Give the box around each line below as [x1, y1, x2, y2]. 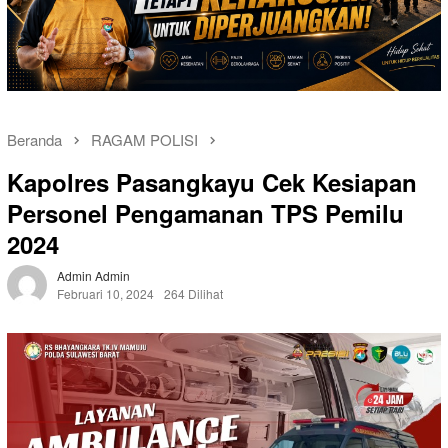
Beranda [7, 129, 62, 151]
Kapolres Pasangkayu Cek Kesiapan [7, 165, 417, 200]
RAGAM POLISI [91, 129, 198, 151]
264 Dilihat [164, 285, 223, 303]
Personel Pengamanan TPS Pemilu [7, 196, 404, 231]
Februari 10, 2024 [57, 285, 154, 303]
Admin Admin [57, 267, 130, 285]
